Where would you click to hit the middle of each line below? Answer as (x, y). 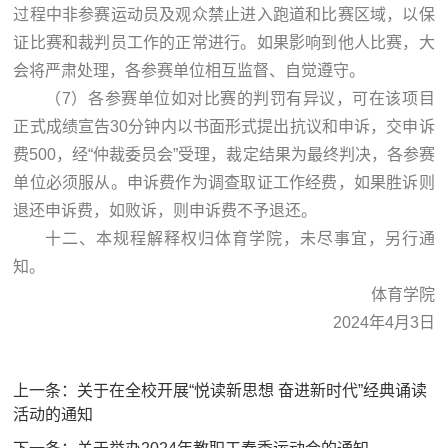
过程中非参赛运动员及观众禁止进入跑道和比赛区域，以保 (224, 14)
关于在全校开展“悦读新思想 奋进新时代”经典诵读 (252, 390)
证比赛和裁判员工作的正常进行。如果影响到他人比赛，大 (224, 42)
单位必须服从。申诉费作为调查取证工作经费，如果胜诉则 (224, 182)
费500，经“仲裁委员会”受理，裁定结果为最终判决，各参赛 (224, 154)
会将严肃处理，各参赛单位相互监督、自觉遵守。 (189, 70)
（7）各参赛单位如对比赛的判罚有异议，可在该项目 (240, 98)
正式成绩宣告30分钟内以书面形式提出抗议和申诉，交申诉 (224, 126)
